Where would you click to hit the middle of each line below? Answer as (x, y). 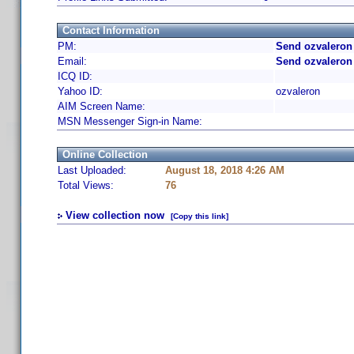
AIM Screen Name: (102, 106)
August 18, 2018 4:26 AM (225, 170)
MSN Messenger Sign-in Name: (130, 121)
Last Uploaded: (92, 170)
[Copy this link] (200, 216)
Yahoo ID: (80, 91)
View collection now (115, 215)
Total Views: (86, 185)
